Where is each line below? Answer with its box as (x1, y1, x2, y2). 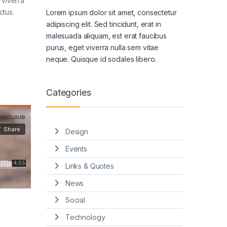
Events (65, 144, 87, 154)
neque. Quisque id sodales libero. (46, 54, 157, 63)
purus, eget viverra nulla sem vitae (46, 43, 159, 52)
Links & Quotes (65, 161, 114, 170)
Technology (65, 213, 105, 222)
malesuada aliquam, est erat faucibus (46, 31, 167, 40)
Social (65, 196, 85, 205)
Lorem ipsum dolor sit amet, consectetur (46, 8, 177, 17)
